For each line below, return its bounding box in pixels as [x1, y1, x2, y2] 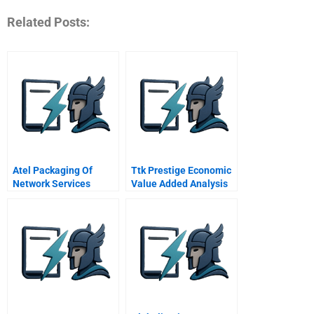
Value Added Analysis [131, 177, 228, 189]
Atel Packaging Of [13, 164, 93, 176]
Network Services [13, 177, 90, 189]
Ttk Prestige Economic [131, 164, 231, 176]
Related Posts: [7, 15, 90, 30]
